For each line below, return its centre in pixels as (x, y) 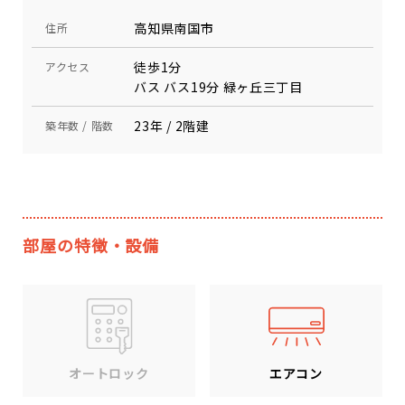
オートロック (109, 374)
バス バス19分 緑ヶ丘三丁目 (218, 87)
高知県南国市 (174, 28)
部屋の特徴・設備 (91, 245)
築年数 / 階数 (80, 125)
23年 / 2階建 (172, 126)
